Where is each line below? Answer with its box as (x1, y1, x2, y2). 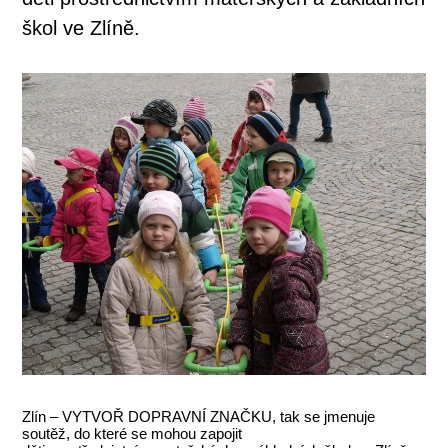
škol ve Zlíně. (22, 16, 141, 39)
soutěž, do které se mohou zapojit (22, 425, 243, 442)
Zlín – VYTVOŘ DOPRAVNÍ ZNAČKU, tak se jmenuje (22, 408, 376, 425)
